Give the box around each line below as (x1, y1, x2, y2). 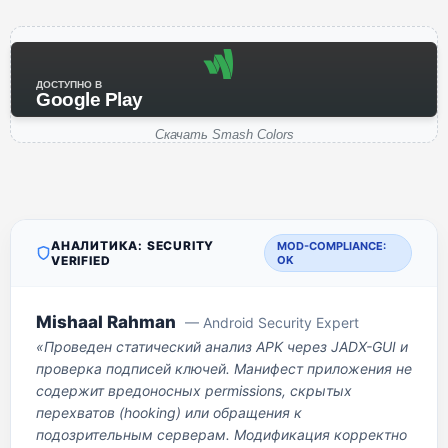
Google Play (36, 89, 143, 110)
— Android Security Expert (185, 314, 359, 331)
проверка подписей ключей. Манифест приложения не (36, 360, 412, 377)
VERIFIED (51, 253, 111, 268)
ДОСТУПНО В (36, 79, 102, 90)
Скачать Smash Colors (154, 127, 294, 142)
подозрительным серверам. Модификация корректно (36, 426, 407, 443)
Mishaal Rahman (36, 312, 176, 332)
